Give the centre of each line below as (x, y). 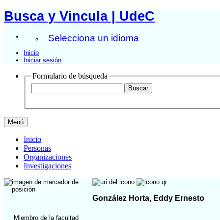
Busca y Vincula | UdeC (79, 16)
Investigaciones (47, 166)
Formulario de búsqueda (70, 76)
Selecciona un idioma (94, 38)
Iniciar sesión (42, 60)
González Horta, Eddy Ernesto (148, 198)
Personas (37, 148)
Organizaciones (48, 157)
